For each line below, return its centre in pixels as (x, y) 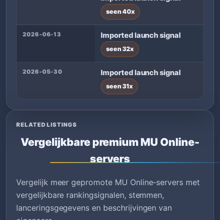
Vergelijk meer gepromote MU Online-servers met (108, 182)
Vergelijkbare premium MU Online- (110, 142)
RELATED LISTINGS (47, 124)
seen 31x (119, 86)
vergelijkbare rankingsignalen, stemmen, (90, 195)
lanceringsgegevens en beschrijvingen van (94, 207)
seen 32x (120, 49)
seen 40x (120, 11)
